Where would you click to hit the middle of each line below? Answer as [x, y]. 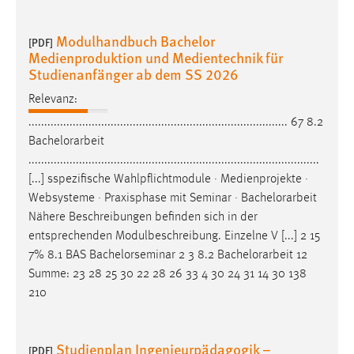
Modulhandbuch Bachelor [136, 40]
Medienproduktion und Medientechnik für [156, 57]
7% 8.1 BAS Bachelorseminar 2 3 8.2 [123, 255]
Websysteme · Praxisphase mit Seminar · [135, 198]
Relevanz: [53, 99]
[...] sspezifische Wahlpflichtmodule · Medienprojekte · [168, 179]
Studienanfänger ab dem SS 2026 [134, 73]
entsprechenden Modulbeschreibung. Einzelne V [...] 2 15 [174, 236]
